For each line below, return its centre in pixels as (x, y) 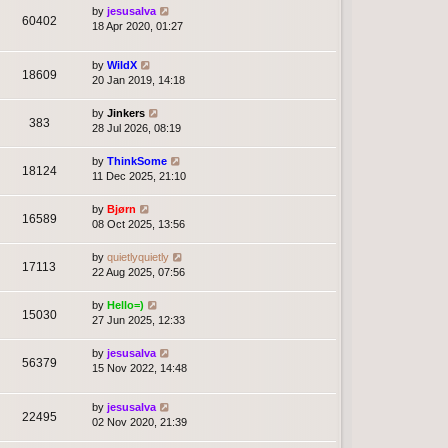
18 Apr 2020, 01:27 (137, 26)
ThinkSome (137, 161)
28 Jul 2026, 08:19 (136, 128)
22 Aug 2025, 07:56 (138, 272)
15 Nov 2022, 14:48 (139, 368)
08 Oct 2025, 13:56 (138, 224)
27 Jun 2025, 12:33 (138, 320)
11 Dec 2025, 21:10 (139, 176)
